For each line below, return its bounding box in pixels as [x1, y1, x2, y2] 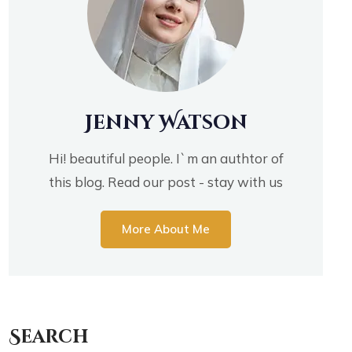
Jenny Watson [84, 110, 247, 137]
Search [9, 324, 89, 350]
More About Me [122, 221, 211, 236]
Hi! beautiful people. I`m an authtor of [48, 150, 284, 167]
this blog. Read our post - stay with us [49, 174, 284, 191]
